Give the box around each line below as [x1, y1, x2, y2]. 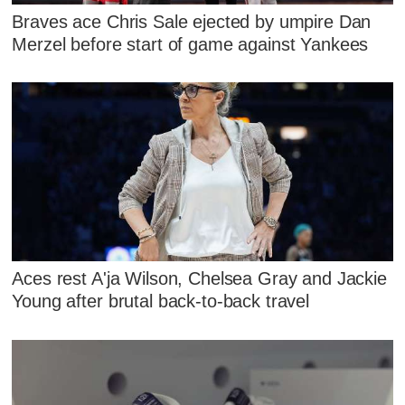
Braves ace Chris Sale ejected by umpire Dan [12, 11, 372, 32]
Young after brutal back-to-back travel [12, 291, 310, 312]
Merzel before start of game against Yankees [12, 33, 369, 54]
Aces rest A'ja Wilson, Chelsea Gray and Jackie [12, 268, 387, 289]
